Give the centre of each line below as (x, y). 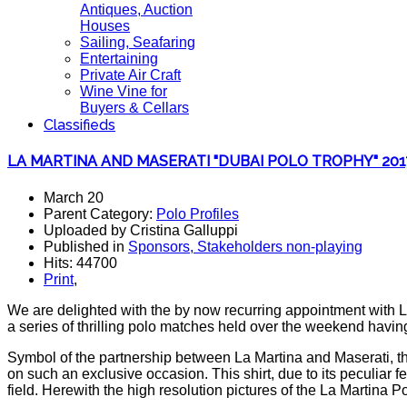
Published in (86, 246)
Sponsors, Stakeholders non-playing (245, 246)
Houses (105, 26)
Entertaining (119, 59)
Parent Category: (100, 213)
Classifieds (79, 125)
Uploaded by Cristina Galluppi (141, 230)
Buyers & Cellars (134, 108)
